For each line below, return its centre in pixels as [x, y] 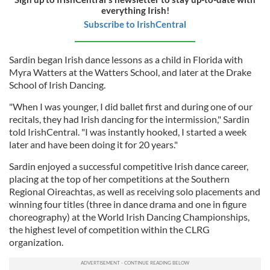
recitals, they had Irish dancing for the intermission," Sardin [129, 119]
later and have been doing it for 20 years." [93, 144]
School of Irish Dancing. [57, 85]
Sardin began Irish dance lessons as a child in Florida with [126, 59]
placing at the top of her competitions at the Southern [119, 179]
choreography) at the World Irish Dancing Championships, [129, 217]
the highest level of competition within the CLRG [109, 229]
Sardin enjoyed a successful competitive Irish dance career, [129, 166]
